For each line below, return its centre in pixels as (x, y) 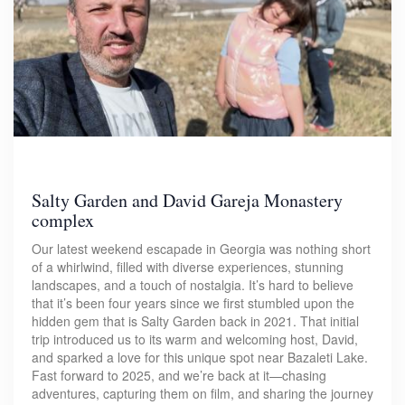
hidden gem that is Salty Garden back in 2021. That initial (195, 320)
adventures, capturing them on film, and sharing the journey (202, 393)
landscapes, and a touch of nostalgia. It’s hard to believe (193, 284)
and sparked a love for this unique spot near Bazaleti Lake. (200, 357)
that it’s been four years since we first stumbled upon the (193, 302)
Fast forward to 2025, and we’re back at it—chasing (179, 375)
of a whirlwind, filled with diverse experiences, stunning (188, 266)
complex (63, 220)
